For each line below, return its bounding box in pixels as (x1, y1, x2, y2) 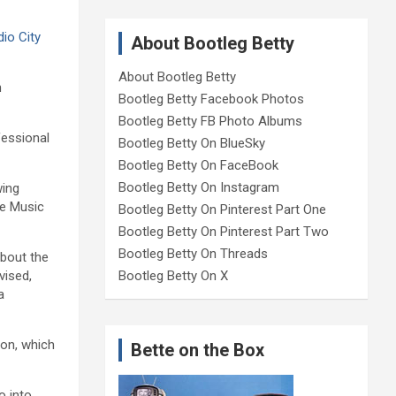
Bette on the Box (130, 339, 264, 361)
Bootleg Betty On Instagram (118, 179, 279, 195)
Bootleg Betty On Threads (118, 245, 268, 262)
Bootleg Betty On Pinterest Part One (118, 201, 326, 217)
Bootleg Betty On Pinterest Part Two (118, 223, 329, 240)
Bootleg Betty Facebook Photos (118, 90, 304, 107)
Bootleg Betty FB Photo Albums (118, 112, 302, 129)
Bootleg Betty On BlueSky (118, 134, 265, 151)
